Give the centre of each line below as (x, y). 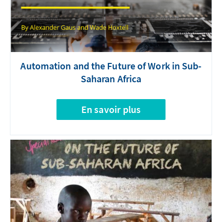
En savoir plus (111, 109)
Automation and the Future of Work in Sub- (111, 65)
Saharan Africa (111, 78)
